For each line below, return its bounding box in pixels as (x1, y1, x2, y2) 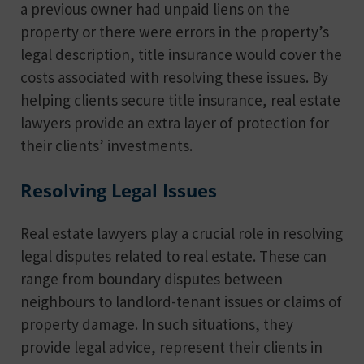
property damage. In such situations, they (20, 314, 293, 335)
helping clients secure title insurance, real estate (20, 89, 340, 110)
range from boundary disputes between (20, 269, 283, 289)
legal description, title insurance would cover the (20, 44, 342, 64)
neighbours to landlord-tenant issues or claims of (20, 292, 342, 312)
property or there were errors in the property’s (20, 21, 329, 41)
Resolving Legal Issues (20, 177, 217, 203)
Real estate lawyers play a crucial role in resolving (20, 223, 343, 244)
